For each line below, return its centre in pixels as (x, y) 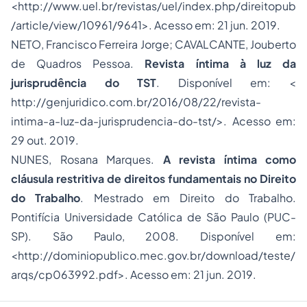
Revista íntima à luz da (221, 63)
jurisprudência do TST (84, 83)
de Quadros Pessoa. (78, 63)
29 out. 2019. (45, 140)
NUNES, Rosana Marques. (87, 159)
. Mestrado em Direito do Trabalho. (188, 198)
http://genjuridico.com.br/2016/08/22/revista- (136, 102)
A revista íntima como (229, 159)
